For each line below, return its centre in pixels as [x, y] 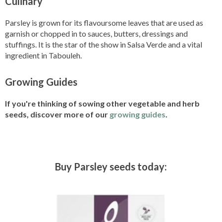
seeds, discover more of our [57, 114]
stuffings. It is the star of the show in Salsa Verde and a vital [104, 45]
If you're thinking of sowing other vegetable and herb [102, 104]
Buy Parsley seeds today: [111, 167]
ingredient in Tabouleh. [43, 55]
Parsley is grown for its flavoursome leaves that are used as [104, 23]
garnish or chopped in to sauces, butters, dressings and [96, 34]
